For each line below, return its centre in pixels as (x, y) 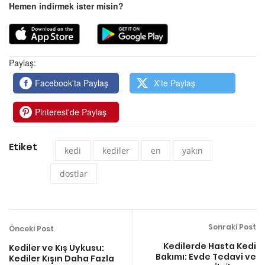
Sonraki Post (232, 227)
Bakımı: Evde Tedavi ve (206, 256)
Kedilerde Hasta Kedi (210, 246)
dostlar (74, 173)
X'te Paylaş (174, 83)
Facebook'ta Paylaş (72, 83)
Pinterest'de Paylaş (71, 112)
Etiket (23, 147)
